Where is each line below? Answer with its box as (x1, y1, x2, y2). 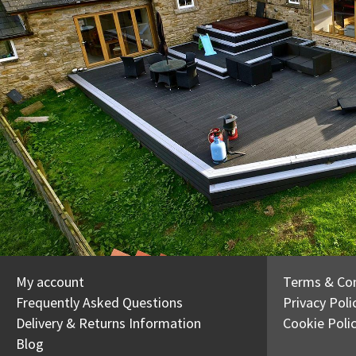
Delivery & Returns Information (16, 313, 201, 332)
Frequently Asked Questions (16, 292, 183, 311)
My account (16, 272, 84, 291)
